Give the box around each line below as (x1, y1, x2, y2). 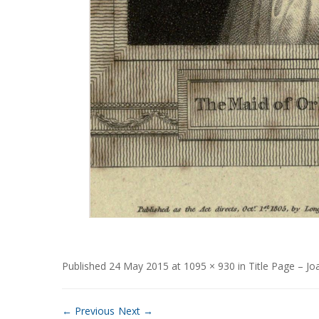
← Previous (62, 304, 115, 318)
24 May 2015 (109, 259, 169, 273)
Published (62, 259, 109, 273)
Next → (118, 304, 153, 318)
